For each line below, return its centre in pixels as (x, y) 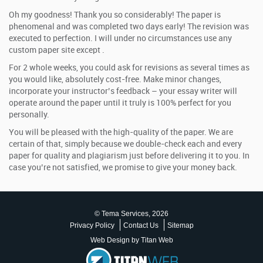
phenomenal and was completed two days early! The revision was (129, 27)
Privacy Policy (92, 225)
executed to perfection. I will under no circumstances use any (120, 38)
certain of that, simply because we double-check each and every (125, 144)
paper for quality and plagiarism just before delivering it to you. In (129, 156)
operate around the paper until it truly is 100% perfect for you (120, 103)
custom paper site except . (57, 50)
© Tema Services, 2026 (131, 214)
